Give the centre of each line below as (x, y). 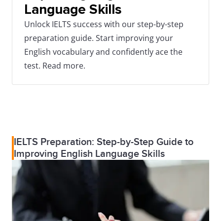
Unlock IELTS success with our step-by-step (104, 24)
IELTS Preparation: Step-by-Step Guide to (104, 142)
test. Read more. (55, 66)
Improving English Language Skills (89, 154)
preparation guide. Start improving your (99, 38)
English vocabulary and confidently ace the (103, 52)
